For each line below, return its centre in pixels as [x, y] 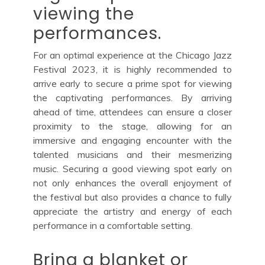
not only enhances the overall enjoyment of [132, 182]
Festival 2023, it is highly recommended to [132, 69]
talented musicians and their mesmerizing [132, 154]
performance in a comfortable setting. [113, 225]
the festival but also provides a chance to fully [132, 197]
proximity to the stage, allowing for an [132, 126]
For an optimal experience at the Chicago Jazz [132, 55]
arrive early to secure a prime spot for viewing [132, 83]
